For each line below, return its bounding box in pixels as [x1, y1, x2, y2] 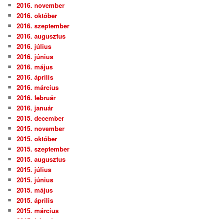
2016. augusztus [17, 31, 66, 41]
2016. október [17, 11, 58, 21]
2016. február [17, 93, 56, 103]
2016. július [17, 42, 52, 51]
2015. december [17, 113, 65, 123]
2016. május [17, 62, 53, 72]
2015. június [17, 175, 54, 185]
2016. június [17, 52, 54, 62]
